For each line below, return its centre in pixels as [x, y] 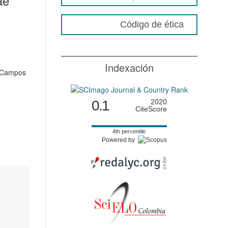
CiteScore [151, 109]
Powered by [120, 140]
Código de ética [152, 24]
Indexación [129, 67]
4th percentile [129, 131]
